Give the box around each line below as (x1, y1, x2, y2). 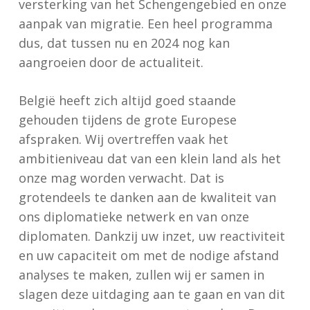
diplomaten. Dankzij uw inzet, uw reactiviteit (18, 228, 285, 244)
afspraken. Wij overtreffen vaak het (18, 131, 228, 147)
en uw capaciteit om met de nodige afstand (18, 247, 279, 264)
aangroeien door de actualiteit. (18, 54, 203, 71)
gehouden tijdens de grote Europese (18, 111, 237, 128)
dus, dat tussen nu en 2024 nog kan (18, 35, 230, 51)
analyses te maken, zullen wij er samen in (18, 266, 264, 283)
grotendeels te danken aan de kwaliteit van (18, 189, 276, 206)
